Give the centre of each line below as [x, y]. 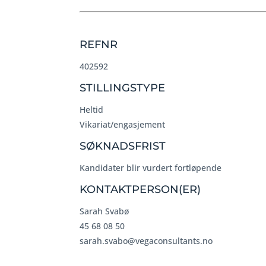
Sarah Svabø [104, 211]
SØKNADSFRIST [123, 146]
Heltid [92, 110]
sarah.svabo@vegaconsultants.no [146, 241]
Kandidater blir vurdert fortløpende [151, 168]
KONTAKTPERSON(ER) [140, 189]
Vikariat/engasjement [123, 124]
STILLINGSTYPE [123, 88]
